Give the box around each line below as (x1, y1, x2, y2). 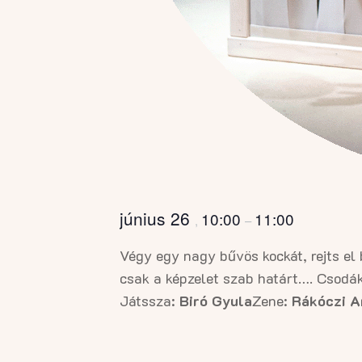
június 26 (120, 205, 195, 230)
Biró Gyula (179, 290, 252, 310)
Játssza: (120, 290, 179, 310)
